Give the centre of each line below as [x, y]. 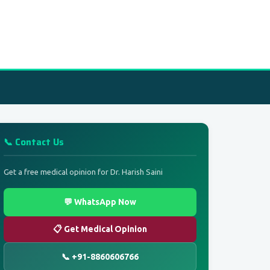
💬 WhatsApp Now [100, 202]
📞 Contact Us [34, 142]
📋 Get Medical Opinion [100, 229]
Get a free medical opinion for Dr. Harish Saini [83, 172]
